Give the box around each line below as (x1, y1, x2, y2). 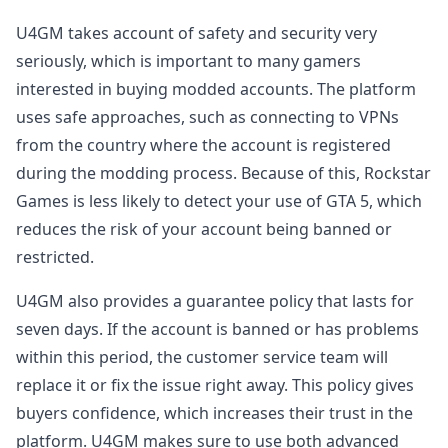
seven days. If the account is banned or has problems (16, 318, 419, 340)
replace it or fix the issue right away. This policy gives (16, 374, 414, 396)
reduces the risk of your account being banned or (16, 218, 392, 240)
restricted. (16, 246, 94, 268)
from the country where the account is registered (16, 134, 391, 156)
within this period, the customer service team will (16, 346, 388, 368)
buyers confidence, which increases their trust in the (16, 402, 413, 424)
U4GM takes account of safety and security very (16, 22, 377, 44)
